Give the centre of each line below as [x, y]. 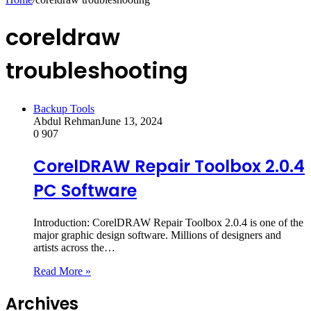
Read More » [62, 271]
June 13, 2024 [132, 121]
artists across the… [74, 247]
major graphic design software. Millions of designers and [157, 235]
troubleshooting [97, 71]
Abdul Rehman [67, 121]
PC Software [85, 190]
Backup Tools [64, 108]
